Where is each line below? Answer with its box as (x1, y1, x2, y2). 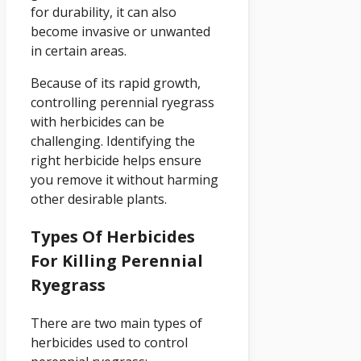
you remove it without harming (31, 170, 218, 189)
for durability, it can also (31, 2, 176, 21)
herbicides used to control (31, 333, 188, 351)
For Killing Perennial (31, 249, 203, 272)
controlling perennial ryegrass (31, 93, 214, 111)
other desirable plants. (31, 189, 167, 208)
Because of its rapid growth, (31, 73, 201, 92)
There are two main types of (31, 313, 202, 332)
